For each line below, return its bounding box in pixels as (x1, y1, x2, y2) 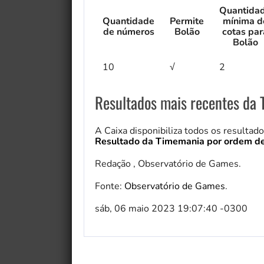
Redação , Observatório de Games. (95, 157, 241, 171)
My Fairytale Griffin (172, 192, 242, 203)
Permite (170, 15, 204, 28)
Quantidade (103, 15, 154, 28)
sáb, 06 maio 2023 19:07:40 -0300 (95, 202, 247, 216)
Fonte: (95, 180, 124, 193)
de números (103, 25, 154, 39)
